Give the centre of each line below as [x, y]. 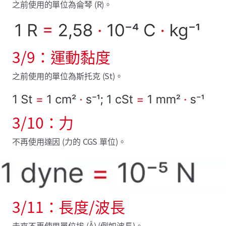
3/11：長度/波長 [69, 207]
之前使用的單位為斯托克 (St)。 [68, 76]
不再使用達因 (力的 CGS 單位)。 [69, 142]
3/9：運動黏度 [62, 57]
